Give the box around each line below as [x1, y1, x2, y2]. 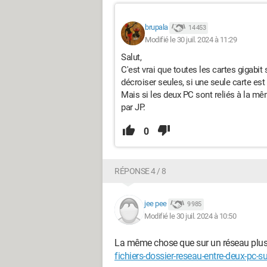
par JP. [121, 102, 145, 113]
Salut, [121, 52, 141, 63]
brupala [145, 23, 168, 32]
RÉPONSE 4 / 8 [114, 166, 166, 176]
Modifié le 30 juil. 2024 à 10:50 [144, 211, 236, 221]
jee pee [144, 199, 167, 209]
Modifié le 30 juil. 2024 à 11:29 [145, 35, 237, 44]
